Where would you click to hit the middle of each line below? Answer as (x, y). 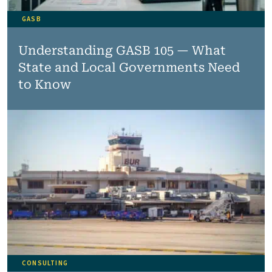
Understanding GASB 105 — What (122, 50)
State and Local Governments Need (129, 67)
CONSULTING (45, 263)
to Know (44, 84)
